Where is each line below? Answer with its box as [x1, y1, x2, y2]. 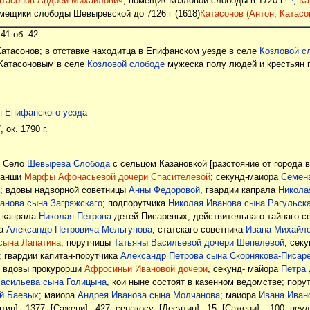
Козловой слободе [86, 59, 165, 69]
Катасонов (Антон [199, 9, 274, 19]
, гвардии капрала [199, 185, 278, 196]
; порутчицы [60, 238, 113, 248]
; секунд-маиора [210, 172, 281, 183]
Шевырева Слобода [26, 159, 110, 170]
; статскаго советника [152, 225, 246, 235]
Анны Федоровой [128, 185, 200, 196]
